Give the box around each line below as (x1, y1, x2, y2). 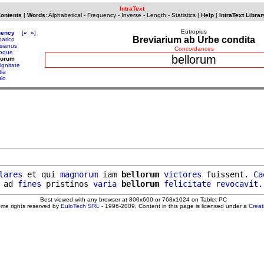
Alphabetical (48, 12, 82, 18)
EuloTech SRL (61, 202, 100, 209)
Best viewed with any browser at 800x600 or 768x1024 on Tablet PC (39, 196, 227, 203)
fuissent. (202, 169, 253, 179)
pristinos (41, 179, 93, 189)
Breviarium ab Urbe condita (133, 35, 255, 45)
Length (146, 12, 166, 18)
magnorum (60, 169, 98, 179)
